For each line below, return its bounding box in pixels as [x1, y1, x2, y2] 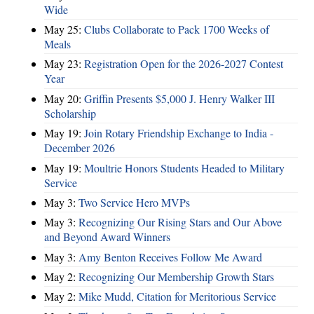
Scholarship [44, 105, 96, 121]
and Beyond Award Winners [44, 229, 170, 245]
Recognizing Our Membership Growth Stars [78, 269, 274, 285]
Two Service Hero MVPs [78, 194, 190, 210]
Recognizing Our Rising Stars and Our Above [78, 214, 282, 230]
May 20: [44, 90, 84, 106]
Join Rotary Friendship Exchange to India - [84, 125, 273, 141]
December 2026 [44, 140, 115, 156]
